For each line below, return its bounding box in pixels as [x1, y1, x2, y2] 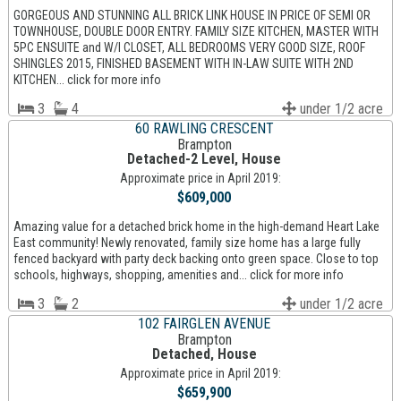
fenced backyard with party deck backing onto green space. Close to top [13, 252, 379, 267]
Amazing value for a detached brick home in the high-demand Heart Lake [13, 219, 380, 235]
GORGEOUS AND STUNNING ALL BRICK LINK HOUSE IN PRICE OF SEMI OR [13, 8, 371, 23]
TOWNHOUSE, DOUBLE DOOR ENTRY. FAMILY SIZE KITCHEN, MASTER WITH [13, 24, 379, 39]
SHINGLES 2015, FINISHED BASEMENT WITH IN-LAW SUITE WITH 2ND [13, 56, 354, 72]
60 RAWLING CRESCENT [134, 120, 274, 138]
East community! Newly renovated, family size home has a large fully [13, 235, 361, 251]
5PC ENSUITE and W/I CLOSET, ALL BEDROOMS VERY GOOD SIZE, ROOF [13, 40, 365, 55]
